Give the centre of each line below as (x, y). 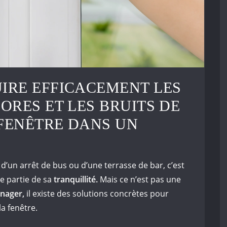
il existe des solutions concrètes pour (97, 193)
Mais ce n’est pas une (139, 179)
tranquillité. (76, 179)
